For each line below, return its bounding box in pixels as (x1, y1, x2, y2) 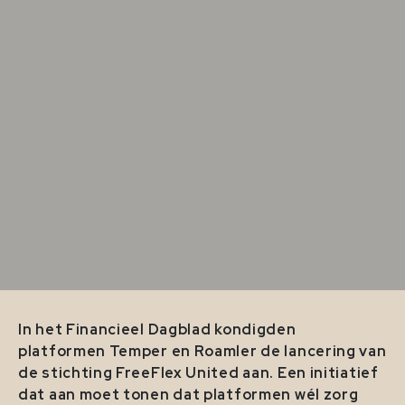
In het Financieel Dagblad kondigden (18, 320, 297, 340)
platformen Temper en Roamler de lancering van (18, 342, 387, 362)
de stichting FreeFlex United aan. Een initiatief (18, 363, 379, 383)
